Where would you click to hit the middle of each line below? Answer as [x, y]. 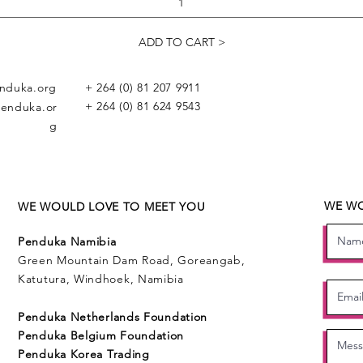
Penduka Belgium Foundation [101, 335]
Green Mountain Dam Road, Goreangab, [132, 260]
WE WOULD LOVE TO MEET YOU [112, 206]
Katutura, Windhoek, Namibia [101, 278]
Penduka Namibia [67, 241]
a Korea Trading [105, 354]
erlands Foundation [153, 316]
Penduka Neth [58, 316]
